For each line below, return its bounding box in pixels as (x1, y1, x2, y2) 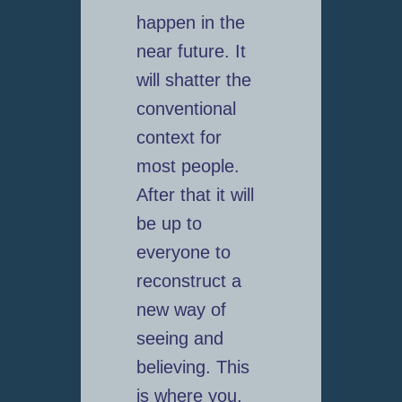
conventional (135, 99, 236, 119)
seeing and (135, 328, 223, 349)
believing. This (135, 357, 249, 378)
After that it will (135, 185, 254, 205)
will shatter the (135, 70, 251, 91)
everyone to (135, 242, 231, 263)
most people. (135, 156, 240, 177)
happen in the (135, 13, 245, 33)
